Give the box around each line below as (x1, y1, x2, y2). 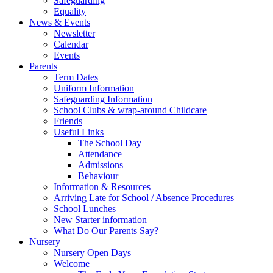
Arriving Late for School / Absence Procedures (54, 193, 234, 204)
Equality (54, 6, 86, 17)
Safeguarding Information (54, 94, 152, 105)
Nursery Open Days (54, 247, 131, 258)
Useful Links (54, 127, 104, 138)
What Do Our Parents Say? (54, 225, 158, 236)
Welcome (54, 258, 90, 269)
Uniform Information (54, 83, 134, 94)
